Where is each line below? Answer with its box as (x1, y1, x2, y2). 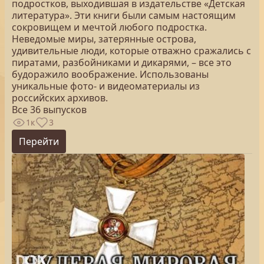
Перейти (19, 135, 59, 148)
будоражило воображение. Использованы (12, 68, 209, 81)
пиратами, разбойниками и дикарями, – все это (12, 56, 232, 69)
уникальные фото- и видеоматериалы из (12, 80, 200, 93)
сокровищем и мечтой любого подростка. (12, 21, 207, 34)
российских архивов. (12, 91, 108, 104)
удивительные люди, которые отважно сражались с (12, 44, 251, 57)
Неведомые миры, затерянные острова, (12, 32, 196, 45)
